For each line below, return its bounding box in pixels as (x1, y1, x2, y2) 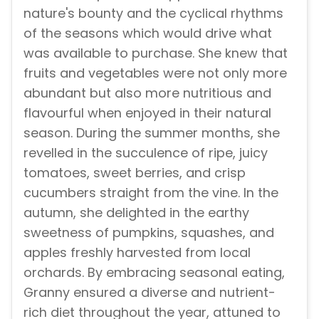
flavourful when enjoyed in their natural (23, 104, 271, 122)
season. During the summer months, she (23, 124, 280, 142)
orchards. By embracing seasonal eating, (23, 263, 285, 282)
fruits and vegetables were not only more (23, 64, 287, 83)
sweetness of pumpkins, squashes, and (23, 224, 274, 242)
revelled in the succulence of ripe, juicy (23, 144, 268, 162)
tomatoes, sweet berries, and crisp (23, 164, 246, 182)
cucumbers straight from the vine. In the (23, 184, 278, 202)
